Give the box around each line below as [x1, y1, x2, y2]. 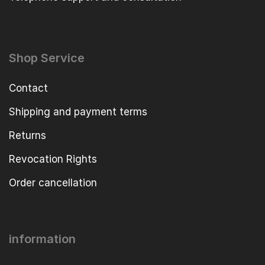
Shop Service [9, 50, 85, 65]
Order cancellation [9, 176, 97, 189]
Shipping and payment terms [9, 105, 147, 118]
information [9, 231, 76, 246]
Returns [9, 129, 46, 141]
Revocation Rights [9, 153, 97, 165]
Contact [9, 82, 48, 94]
